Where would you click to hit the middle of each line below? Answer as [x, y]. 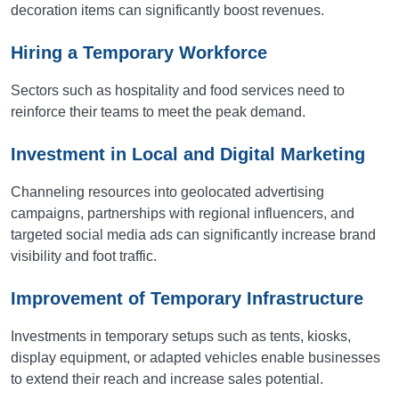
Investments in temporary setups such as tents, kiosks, [181, 336]
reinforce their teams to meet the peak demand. [158, 112]
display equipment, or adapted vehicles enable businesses [195, 358]
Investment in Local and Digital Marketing [188, 154]
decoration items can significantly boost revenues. [167, 10]
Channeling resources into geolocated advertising [167, 192]
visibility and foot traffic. [84, 256]
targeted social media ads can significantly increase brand [193, 235]
